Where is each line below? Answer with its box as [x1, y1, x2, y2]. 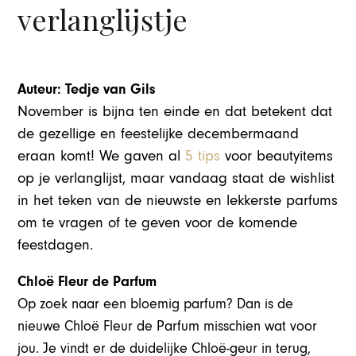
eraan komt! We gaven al [17, 148, 186, 165]
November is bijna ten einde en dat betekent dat [17, 103, 333, 121]
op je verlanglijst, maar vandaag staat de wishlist [17, 170, 335, 188]
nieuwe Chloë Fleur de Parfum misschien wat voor [17, 318, 318, 335]
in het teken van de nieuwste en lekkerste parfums [17, 192, 339, 210]
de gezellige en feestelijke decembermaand [17, 126, 300, 143]
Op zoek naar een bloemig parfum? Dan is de [17, 296, 294, 313]
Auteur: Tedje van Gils [17, 81, 157, 99]
